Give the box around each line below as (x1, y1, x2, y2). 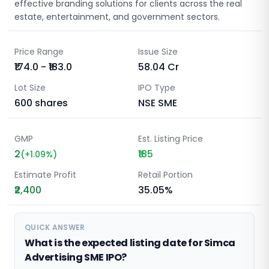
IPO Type (138, 82, 175, 94)
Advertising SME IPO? (25, 250, 127, 264)
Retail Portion (138, 169, 193, 181)
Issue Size (138, 46, 178, 58)
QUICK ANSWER (25, 222, 85, 232)
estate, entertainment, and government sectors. (14, 11, 220, 23)
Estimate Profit (14, 169, 76, 181)
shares (32, 96, 68, 110)
